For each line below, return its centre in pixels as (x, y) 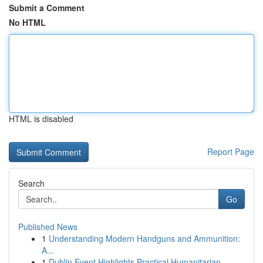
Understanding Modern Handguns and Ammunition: (144, 238)
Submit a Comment (47, 8)
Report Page (231, 151)
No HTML (27, 22)
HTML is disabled (41, 119)
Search (31, 183)
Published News (48, 227)
